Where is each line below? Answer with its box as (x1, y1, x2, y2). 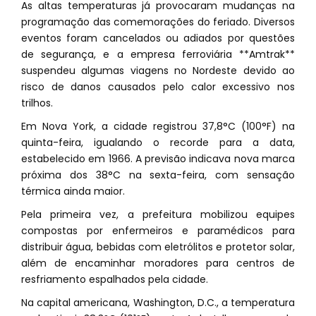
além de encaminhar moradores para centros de (21, 256, 295, 271)
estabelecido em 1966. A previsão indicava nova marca (21, 152, 295, 166)
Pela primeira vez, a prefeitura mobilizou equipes (21, 207, 295, 222)
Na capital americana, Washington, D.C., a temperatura (21, 296, 295, 310)
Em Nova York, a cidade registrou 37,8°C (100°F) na (21, 119, 295, 134)
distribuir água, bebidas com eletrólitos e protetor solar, (21, 240, 295, 255)
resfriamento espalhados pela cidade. (21, 272, 208, 287)
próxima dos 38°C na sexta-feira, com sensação (21, 168, 295, 183)
